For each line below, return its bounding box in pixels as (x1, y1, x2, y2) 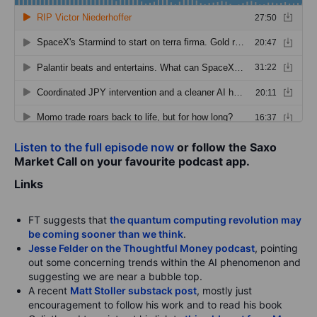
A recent (28, 284, 70, 297)
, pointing (255, 242, 298, 255)
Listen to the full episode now (14, 140, 174, 155)
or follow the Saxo (174, 140, 277, 155)
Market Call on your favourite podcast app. (14, 154, 250, 169)
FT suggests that (28, 214, 110, 226)
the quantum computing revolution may (110, 214, 301, 226)
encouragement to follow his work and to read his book (28, 299, 282, 311)
